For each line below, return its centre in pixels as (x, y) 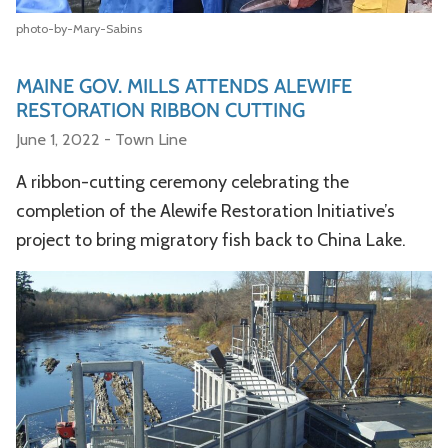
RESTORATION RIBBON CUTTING (160, 109)
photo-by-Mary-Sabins (79, 28)
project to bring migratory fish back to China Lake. (211, 239)
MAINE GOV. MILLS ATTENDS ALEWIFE (184, 85)
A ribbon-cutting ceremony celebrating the (182, 181)
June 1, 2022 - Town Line (101, 138)
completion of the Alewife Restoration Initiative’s (205, 210)
